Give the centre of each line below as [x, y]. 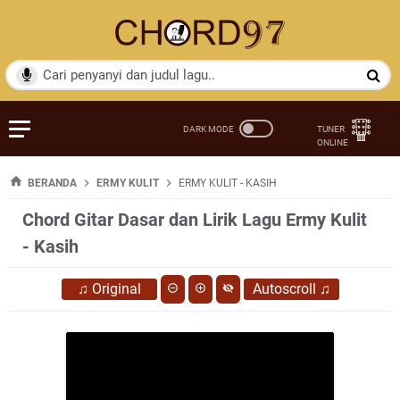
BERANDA [52, 183]
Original [116, 288]
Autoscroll [284, 288]
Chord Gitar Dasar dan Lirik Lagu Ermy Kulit [195, 219]
